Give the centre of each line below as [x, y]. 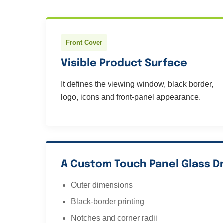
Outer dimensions [102, 185]
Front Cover [84, 43]
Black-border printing [108, 201]
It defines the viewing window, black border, [137, 84]
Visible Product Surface [124, 63]
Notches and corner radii [114, 218]
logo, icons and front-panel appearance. [131, 97]
